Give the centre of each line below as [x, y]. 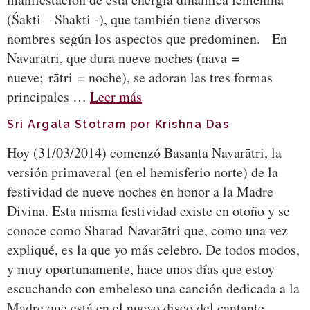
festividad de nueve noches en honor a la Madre [140, 191]
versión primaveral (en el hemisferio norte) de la [143, 172]
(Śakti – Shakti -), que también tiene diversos [134, 19]
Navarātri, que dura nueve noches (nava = [123, 58]
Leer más [116, 97]
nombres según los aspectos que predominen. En [147, 39]
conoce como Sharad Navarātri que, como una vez [147, 230]
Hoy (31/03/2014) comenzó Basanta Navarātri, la [144, 152]
